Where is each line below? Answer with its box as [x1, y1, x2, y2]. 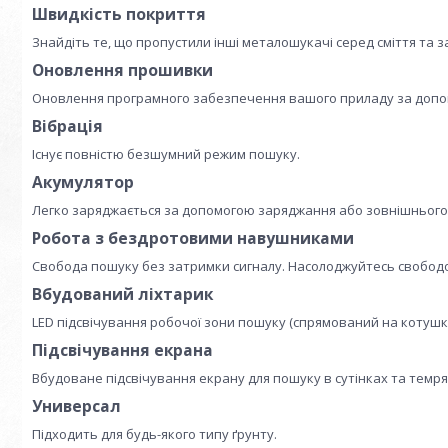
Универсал [32, 395, 121, 418]
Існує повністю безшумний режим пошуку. [32, 145, 300, 164]
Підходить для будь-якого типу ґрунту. [32, 425, 277, 444]
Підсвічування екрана [32, 339, 213, 362]
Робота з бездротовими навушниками [32, 227, 354, 250]
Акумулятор [32, 171, 134, 194]
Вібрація [32, 115, 103, 138]
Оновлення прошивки [32, 59, 213, 82]
